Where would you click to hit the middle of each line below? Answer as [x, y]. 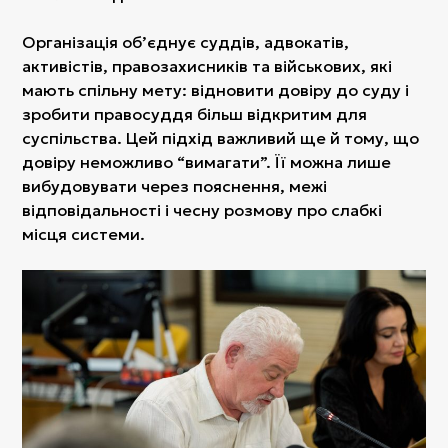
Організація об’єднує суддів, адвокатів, [186, 42]
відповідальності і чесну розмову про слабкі [202, 210]
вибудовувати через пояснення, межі [175, 186]
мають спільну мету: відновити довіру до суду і [216, 90]
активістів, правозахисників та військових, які [207, 66]
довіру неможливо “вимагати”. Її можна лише [207, 162]
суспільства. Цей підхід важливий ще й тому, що [221, 138]
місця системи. [84, 234]
